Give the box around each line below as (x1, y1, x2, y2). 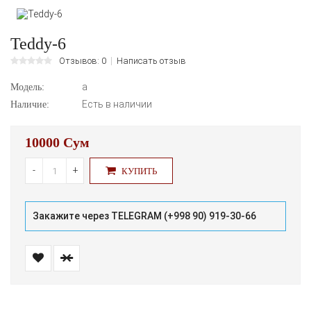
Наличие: (10, 99, 49, 110)
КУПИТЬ (119, 165, 157, 176)
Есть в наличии (80, 99, 152, 110)
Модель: (10, 82, 44, 92)
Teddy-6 (10, 35, 66, 53)
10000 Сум (25, 135, 90, 150)
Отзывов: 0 (59, 56, 106, 66)
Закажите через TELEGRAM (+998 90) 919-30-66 (33, 210, 258, 221)
